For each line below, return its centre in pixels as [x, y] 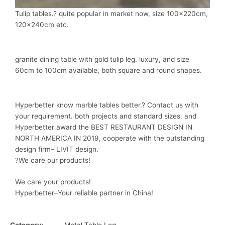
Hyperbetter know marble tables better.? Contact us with [107, 105]
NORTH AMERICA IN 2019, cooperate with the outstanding [110, 138]
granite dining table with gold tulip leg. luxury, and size [102, 59]
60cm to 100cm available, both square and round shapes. [108, 70]
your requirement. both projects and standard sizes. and [106, 116]
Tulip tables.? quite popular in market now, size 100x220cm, [111, 13]
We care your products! [53, 182]
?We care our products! [53, 160]
